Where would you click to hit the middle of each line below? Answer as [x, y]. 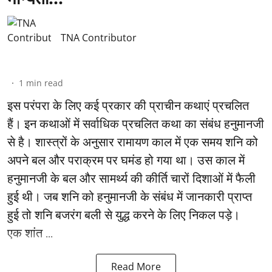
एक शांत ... [30, 233]
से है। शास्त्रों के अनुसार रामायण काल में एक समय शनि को [133, 142]
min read [45, 83]
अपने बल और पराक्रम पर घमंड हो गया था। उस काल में [126, 160]
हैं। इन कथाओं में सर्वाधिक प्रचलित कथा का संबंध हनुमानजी [136, 124]
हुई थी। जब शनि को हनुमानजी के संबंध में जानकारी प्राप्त [130, 196]
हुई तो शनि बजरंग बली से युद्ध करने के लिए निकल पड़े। [124, 215]
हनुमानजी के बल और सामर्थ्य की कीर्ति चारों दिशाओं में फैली [131, 178]
